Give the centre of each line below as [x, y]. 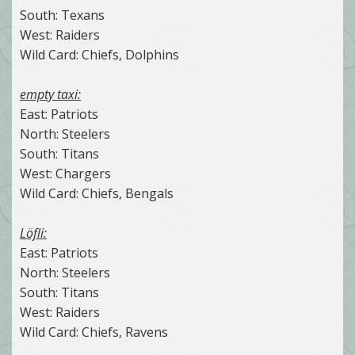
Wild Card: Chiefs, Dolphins [99, 54]
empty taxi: [50, 94]
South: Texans [62, 15]
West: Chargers [65, 173]
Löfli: [33, 233]
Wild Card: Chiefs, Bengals [97, 193]
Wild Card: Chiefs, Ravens [94, 332]
